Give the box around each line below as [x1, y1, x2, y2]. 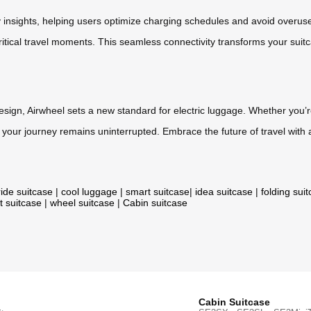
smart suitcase [126, 185, 190, 197]
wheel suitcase [50, 196, 115, 208]
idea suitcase [195, 185, 253, 197]
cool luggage [61, 185, 117, 197]
